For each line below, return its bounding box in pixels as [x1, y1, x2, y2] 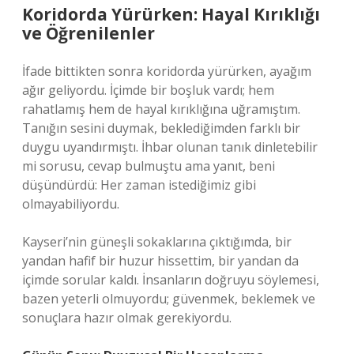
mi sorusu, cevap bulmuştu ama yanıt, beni [22, 157, 275, 175]
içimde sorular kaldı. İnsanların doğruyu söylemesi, [22, 271, 319, 288]
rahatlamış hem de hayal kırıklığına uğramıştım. [22, 100, 300, 118]
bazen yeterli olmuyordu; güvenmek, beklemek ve [22, 290, 315, 307]
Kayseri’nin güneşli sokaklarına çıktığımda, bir [22, 233, 292, 250]
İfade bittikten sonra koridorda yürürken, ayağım [22, 62, 311, 80]
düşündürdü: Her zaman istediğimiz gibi [22, 176, 256, 194]
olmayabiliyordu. [22, 195, 119, 213]
